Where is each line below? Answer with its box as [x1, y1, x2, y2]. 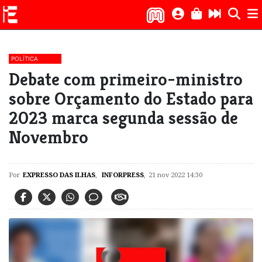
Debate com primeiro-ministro [9, 68, 243, 91]
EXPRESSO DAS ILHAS [23, 170, 95, 179]
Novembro [9, 126, 88, 149]
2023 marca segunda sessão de [9, 106, 238, 129]
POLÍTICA [11, 55, 38, 62]
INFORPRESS [100, 170, 144, 179]
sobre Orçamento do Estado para [9, 87, 253, 110]
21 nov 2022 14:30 [149, 170, 202, 179]
